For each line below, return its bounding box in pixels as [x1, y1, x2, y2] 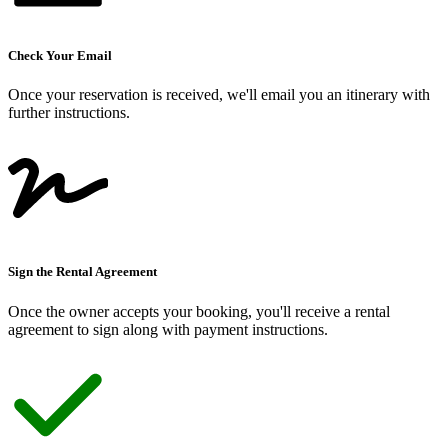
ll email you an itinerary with [249, 86, 430, 104]
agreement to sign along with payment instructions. [8, 320, 328, 338]
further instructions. [8, 104, 130, 122]
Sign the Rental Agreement [8, 264, 157, 280]
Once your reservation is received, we [8, 86, 246, 104]
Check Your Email [8, 48, 112, 63]
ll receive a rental [283, 302, 390, 320]
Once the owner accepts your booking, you [8, 302, 280, 320]
